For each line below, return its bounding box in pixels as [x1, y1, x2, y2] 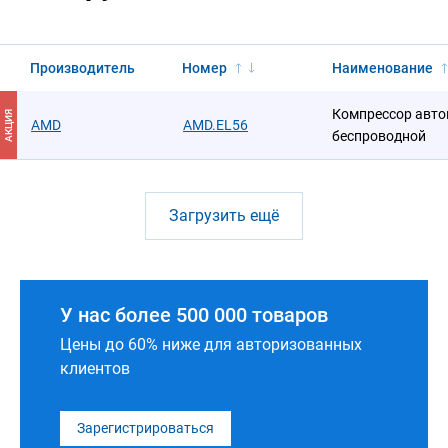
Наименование [332, 60, 433, 76]
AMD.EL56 [183, 117, 248, 133]
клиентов [60, 359, 130, 378]
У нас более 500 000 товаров [60, 303, 328, 327]
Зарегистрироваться [77, 420, 214, 436]
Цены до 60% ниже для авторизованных [60, 335, 362, 354]
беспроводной [332, 128, 426, 144]
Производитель [30, 60, 135, 76]
